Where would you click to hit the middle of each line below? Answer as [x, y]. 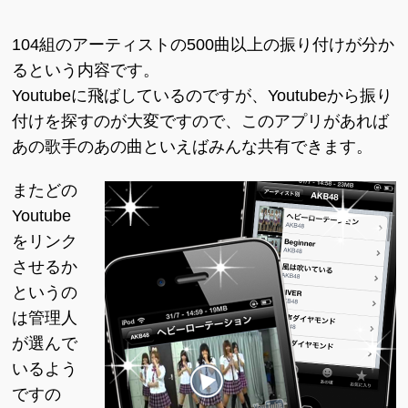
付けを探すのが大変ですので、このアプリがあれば [201, 121]
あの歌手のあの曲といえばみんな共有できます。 [193, 147]
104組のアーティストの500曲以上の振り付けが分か [204, 45]
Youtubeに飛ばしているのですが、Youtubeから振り [203, 96]
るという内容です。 [86, 70]
